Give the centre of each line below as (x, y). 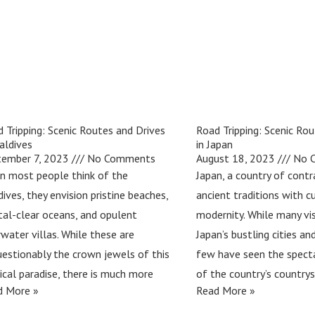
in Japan (214, 144)
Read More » (225, 290)
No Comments (120, 158)
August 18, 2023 (237, 158)
